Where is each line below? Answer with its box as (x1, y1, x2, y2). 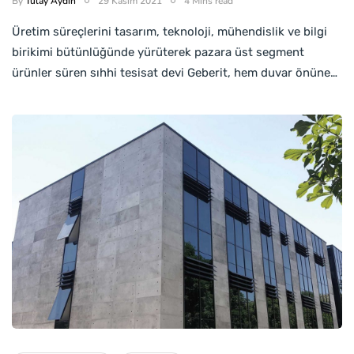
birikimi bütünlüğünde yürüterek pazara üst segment (12, 44, 304, 59)
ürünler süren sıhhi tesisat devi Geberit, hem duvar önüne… (12, 65, 337, 80)
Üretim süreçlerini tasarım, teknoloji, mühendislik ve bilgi (12, 24, 327, 39)
